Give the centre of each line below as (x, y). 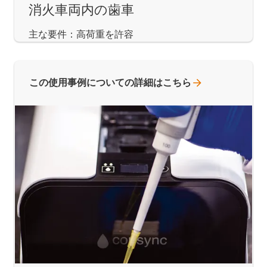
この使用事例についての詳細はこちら (110, 82)
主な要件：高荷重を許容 (81, 34)
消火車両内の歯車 (81, 10)
